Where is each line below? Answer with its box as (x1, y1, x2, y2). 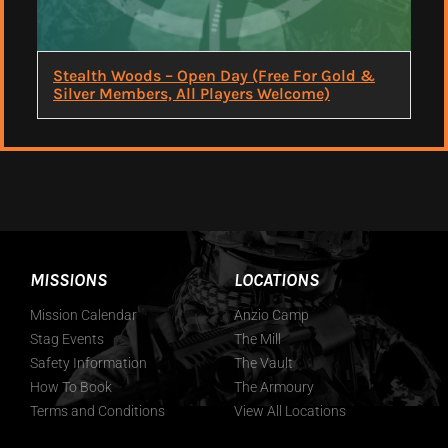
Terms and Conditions (30, 403, 165, 420)
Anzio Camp (234, 307, 309, 324)
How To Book (30, 379, 112, 396)
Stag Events (30, 331, 104, 348)
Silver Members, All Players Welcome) (53, 84, 330, 104)
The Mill (234, 331, 281, 348)
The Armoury (234, 379, 314, 396)
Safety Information (30, 355, 147, 372)
